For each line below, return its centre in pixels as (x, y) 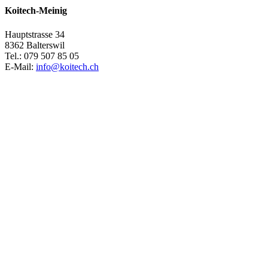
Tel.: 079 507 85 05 (42, 56)
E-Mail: (20, 66)
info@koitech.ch (67, 66)
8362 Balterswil (35, 45)
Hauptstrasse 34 (35, 34)
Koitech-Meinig (36, 11)
